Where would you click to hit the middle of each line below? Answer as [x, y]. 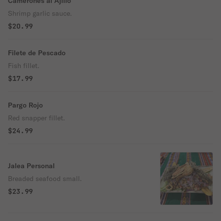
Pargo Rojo [25, 105]
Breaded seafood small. [45, 179]
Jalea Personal [31, 166]
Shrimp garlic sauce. [40, 13]
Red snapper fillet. [37, 118]
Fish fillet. [24, 66]
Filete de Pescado [37, 53]
